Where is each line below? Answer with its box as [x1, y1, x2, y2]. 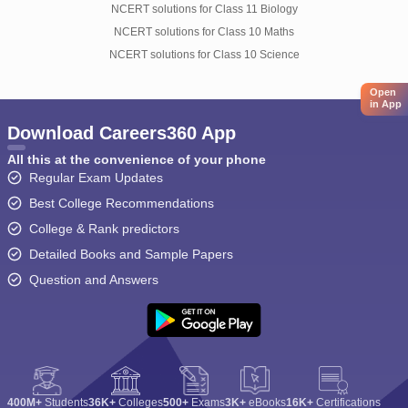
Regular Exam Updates [28, 170, 163, 185]
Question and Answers [28, 272, 158, 287]
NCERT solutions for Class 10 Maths [114, 25, 294, 38]
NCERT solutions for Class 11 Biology [110, 3, 298, 15]
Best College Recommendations [28, 196, 214, 210]
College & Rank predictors [28, 221, 179, 236]
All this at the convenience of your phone [6, 152, 266, 167]
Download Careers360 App [6, 123, 236, 143]
